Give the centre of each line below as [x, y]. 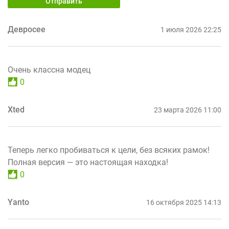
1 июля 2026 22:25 [191, 29]
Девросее [27, 29]
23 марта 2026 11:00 [188, 110]
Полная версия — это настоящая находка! [88, 162]
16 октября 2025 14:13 [184, 202]
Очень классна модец [49, 70]
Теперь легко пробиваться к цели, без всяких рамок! [109, 150]
